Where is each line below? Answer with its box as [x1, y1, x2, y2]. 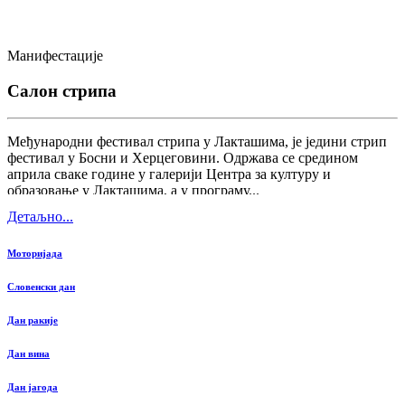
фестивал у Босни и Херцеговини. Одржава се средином [7, 150, 358, 166]
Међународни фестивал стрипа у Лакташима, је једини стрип [7, 134, 387, 150]
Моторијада [7, 248, 62, 259]
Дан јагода [7, 381, 58, 393]
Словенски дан [7, 281, 75, 293]
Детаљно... [7, 209, 73, 225]
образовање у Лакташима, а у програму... [7, 183, 259, 199]
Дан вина [7, 348, 50, 360]
